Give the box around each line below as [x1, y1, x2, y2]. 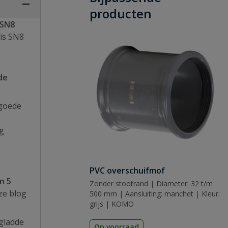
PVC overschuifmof [90, 165, 165, 176]
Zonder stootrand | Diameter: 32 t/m [90, 179, 213, 188]
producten [90, 5, 152, 22]
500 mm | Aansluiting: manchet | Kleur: [90, 189, 220, 198]
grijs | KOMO [90, 199, 134, 209]
